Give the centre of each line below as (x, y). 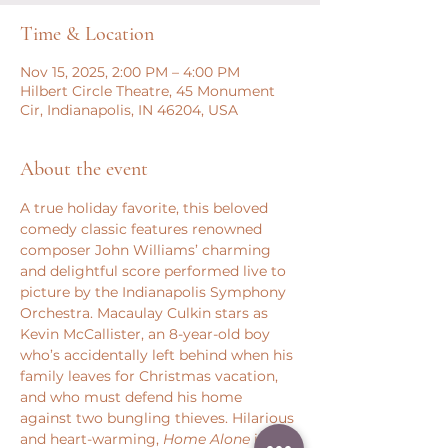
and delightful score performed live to (155, 271)
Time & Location (87, 34)
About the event (84, 169)
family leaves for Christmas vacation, (151, 376)
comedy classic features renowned (143, 229)
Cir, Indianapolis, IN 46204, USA (129, 110)
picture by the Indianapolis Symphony (155, 292)
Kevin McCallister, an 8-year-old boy (147, 334)
